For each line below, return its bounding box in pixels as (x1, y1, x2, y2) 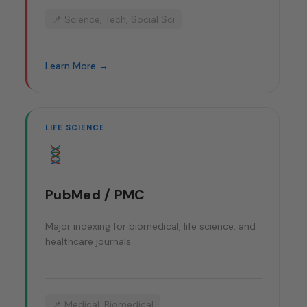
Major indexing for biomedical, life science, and (45, 220, 256, 233)
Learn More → (45, 60, 108, 73)
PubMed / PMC (45, 186, 145, 204)
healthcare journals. (45, 235, 133, 248)
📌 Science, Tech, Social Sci (52, 13, 175, 26)
